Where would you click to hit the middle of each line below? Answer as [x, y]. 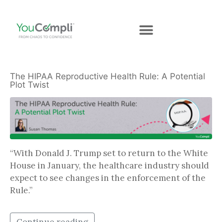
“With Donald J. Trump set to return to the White [109, 153]
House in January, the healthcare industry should [110, 166]
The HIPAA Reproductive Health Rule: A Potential [108, 77]
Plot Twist [31, 85]
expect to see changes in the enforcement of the [108, 178]
